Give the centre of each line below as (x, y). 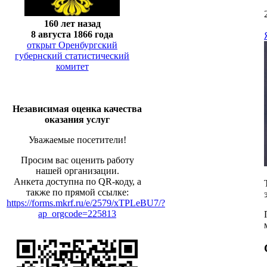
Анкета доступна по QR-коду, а (77, 181)
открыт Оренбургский (72, 45)
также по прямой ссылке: (77, 192)
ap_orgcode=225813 (77, 214)
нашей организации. (77, 171)
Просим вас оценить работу (77, 160)
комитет (72, 66)
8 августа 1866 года (72, 34)
